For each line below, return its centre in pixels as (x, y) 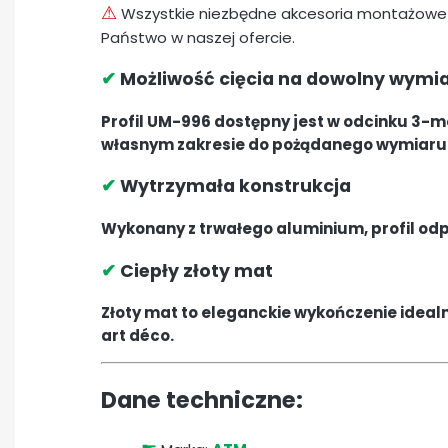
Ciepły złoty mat (194, 270)
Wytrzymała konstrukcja (233, 186)
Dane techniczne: (202, 399)
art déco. (137, 336)
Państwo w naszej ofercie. (198, 37)
